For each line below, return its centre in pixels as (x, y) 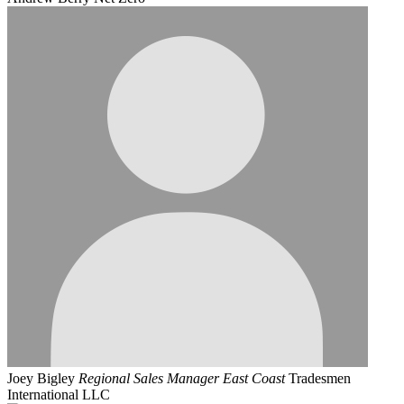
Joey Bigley (41, 379)
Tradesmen (320, 379)
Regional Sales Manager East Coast (182, 379)
